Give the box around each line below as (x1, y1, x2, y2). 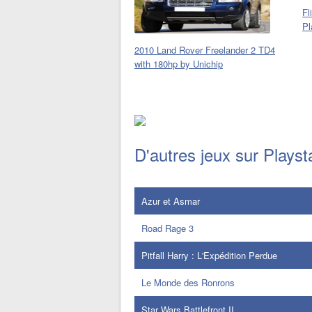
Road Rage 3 (141, 221, 194, 235)
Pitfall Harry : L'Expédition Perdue (141, 249, 277, 262)
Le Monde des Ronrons (141, 276, 235, 289)
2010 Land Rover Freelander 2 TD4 (134, 43, 275, 56)
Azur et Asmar (141, 194, 200, 208)
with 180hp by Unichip (134, 57, 223, 70)
